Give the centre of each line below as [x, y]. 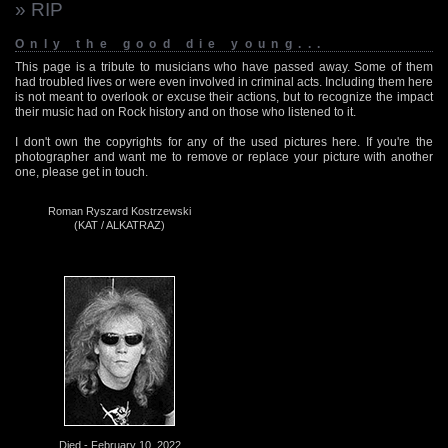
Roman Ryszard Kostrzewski [119, 210]
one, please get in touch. [81, 171]
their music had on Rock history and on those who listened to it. [185, 111]
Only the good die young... [171, 43]
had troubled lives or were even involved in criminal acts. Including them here [224, 81]
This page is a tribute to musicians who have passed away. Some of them [224, 66]
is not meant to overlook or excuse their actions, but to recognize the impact [224, 96]
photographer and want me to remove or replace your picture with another [224, 156]
